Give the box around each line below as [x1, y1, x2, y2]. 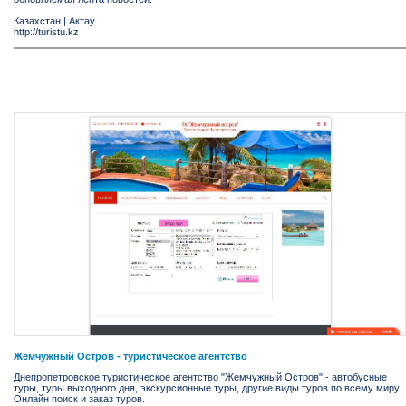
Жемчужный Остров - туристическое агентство [14, 350, 247, 362]
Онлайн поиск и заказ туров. [14, 392, 145, 404]
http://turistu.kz [14, 25, 79, 37]
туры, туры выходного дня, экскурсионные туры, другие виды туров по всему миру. [14, 382, 401, 393]
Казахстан [14, 14, 61, 26]
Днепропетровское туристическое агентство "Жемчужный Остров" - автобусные [14, 371, 387, 382]
